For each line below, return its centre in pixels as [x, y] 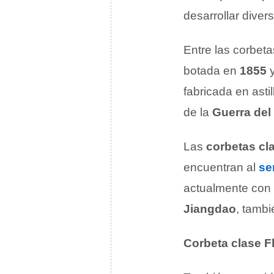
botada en [212, 71]
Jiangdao [210, 209]
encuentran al [221, 167]
